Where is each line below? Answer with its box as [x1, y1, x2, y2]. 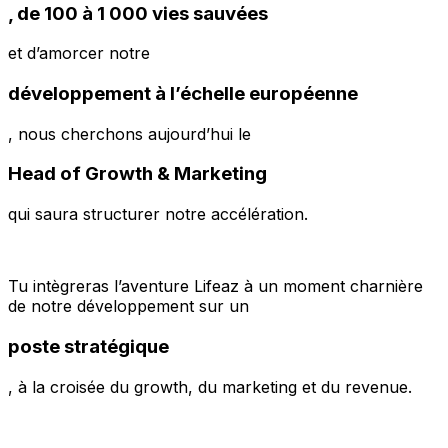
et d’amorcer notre [8, 43, 150, 64]
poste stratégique [8, 334, 169, 358]
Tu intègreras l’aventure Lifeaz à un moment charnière [8, 276, 423, 297]
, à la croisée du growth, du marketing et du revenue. [8, 376, 412, 397]
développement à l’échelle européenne [8, 81, 358, 105]
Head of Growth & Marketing [8, 162, 267, 186]
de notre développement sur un [8, 296, 249, 317]
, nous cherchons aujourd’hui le [8, 123, 251, 144]
